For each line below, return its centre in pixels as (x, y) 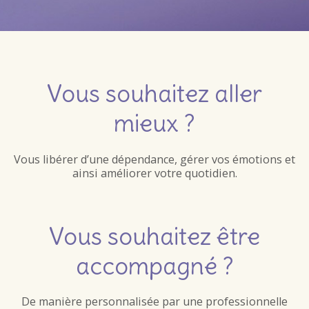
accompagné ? (154, 266)
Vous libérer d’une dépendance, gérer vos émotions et (154, 160)
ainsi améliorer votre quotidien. (154, 173)
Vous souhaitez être (154, 236)
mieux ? (154, 122)
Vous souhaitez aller (154, 93)
